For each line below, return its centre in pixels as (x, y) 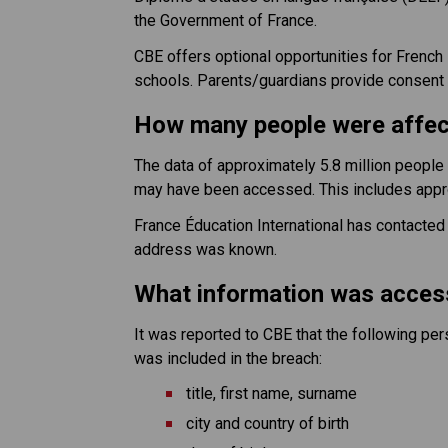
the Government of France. (226, 20)
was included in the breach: (228, 358)
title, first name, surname (272, 393)
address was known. (206, 249)
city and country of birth (268, 423)
